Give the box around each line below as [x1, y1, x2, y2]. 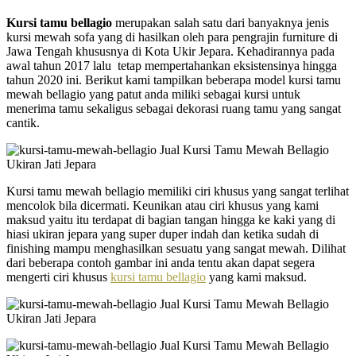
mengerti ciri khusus [6, 269, 110, 284]
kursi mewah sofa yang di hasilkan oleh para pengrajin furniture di [6, 29, 338, 44]
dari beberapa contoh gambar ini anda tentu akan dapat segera [6, 255, 315, 269]
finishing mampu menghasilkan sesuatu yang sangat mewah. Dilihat [6, 241, 346, 255]
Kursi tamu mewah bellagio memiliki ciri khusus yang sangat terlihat [6, 184, 349, 198]
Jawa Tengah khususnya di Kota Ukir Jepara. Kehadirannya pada [6, 44, 335, 58]
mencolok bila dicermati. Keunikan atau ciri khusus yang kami [6, 198, 319, 212]
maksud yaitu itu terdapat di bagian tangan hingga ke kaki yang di [6, 212, 335, 226]
